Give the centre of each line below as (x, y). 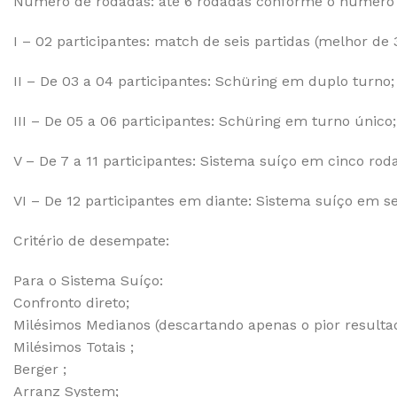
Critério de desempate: (91, 241)
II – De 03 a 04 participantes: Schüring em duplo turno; (204, 81)
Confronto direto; (71, 303)
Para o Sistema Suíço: (88, 280)
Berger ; (40, 369)
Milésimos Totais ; (74, 347)
